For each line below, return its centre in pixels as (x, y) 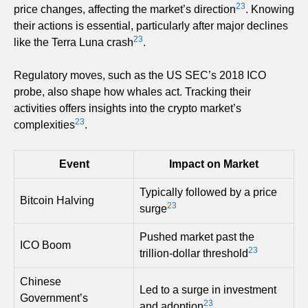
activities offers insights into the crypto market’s (128, 109)
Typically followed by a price (208, 192)
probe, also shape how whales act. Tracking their (132, 92)
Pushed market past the (197, 237)
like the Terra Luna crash (74, 43)
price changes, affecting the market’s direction (125, 10)
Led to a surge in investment (208, 290)
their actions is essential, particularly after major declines (151, 26)
